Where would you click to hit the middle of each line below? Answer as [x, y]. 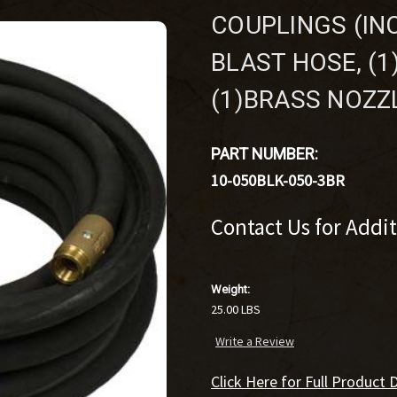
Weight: [230, 289]
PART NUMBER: [265, 153]
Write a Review [254, 342]
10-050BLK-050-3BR [278, 180]
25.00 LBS [236, 309]
